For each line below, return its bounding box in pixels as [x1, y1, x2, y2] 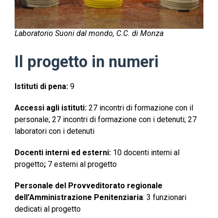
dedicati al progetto [15, 204, 81, 214]
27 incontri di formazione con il [89, 103, 193, 113]
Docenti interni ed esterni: [15, 148, 113, 158]
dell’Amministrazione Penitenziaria [15, 193, 143, 202]
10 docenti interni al [113, 148, 180, 158]
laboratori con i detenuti [15, 127, 94, 136]
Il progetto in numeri [15, 53, 159, 72]
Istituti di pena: [15, 82, 68, 91]
